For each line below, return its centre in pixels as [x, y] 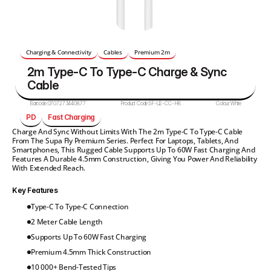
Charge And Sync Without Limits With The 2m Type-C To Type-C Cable [128, 132]
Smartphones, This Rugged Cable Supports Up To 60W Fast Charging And [134, 150]
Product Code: [135, 103]
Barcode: [38, 103]
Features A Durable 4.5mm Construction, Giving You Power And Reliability [135, 159]
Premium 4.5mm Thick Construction [91, 252]
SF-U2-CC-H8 [165, 103]
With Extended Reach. [49, 168]
